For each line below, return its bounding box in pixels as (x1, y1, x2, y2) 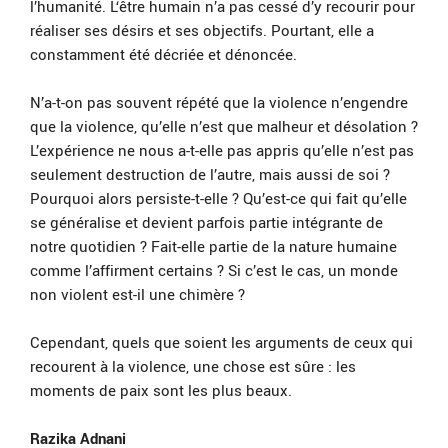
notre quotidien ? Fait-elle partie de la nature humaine (30, 236, 397, 257)
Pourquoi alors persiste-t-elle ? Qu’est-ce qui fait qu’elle (30, 188, 407, 209)
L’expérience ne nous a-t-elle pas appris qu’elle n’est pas (30, 140, 414, 161)
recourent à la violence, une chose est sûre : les (30, 356, 356, 377)
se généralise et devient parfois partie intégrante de (30, 212, 383, 233)
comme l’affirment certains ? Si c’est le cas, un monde (30, 260, 398, 281)
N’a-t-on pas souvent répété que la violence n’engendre (30, 92, 408, 113)
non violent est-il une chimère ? (30, 284, 245, 305)
